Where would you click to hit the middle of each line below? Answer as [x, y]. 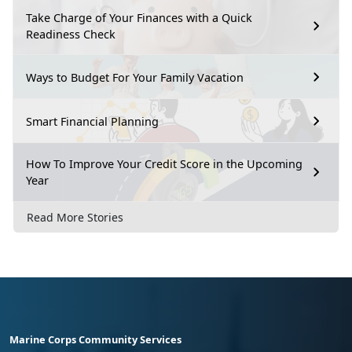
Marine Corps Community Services [95, 339]
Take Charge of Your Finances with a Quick [139, 18]
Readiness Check [71, 35]
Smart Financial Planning [92, 121]
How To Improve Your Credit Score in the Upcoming [164, 164]
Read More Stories [75, 217]
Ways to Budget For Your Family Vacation [135, 77]
